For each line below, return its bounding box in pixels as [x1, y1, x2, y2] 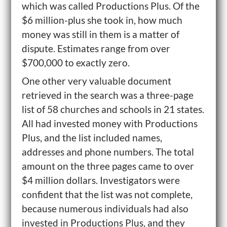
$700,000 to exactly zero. [21, 57, 130, 68]
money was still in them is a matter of [21, 28, 179, 40]
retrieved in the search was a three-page [21, 89, 194, 101]
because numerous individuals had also [21, 203, 188, 214]
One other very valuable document [21, 75, 171, 87]
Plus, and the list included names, [21, 132, 162, 143]
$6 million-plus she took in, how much [21, 14, 182, 26]
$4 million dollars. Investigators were [21, 174, 180, 186]
